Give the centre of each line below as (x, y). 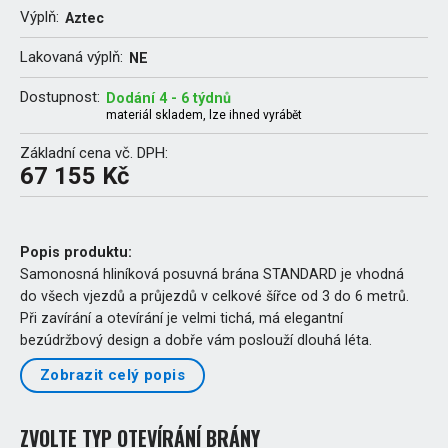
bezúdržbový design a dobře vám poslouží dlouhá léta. (196, 339)
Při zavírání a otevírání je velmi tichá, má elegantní (181, 317)
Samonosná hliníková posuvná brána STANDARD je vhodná (212, 273)
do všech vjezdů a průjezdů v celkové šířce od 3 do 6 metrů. (214, 295)
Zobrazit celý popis (113, 375)
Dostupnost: (60, 96)
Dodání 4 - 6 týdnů (168, 97)
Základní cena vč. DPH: (94, 152)
